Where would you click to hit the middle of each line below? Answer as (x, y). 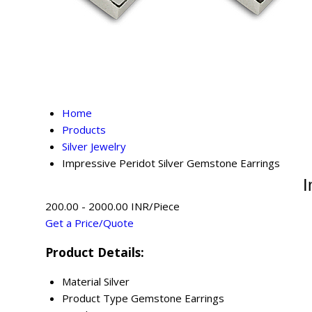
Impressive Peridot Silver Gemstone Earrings (171, 163)
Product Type (95, 298)
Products (84, 130)
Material (81, 281)
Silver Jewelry (94, 147)
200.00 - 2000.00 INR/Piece (112, 206)
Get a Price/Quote (89, 223)
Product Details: (95, 252)
